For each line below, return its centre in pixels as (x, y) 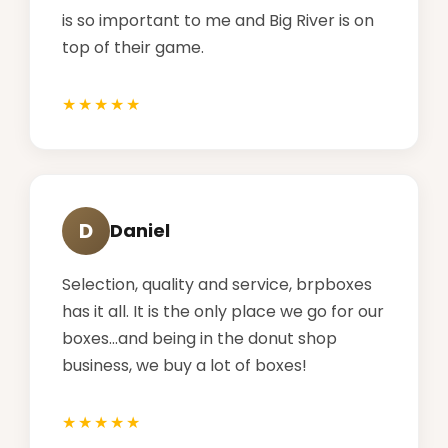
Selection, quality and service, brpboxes (217, 284)
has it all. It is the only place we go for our (223, 311)
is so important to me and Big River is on (218, 20)
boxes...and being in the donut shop (199, 338)
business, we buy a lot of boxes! (184, 365)
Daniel (140, 231)
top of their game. (133, 47)
